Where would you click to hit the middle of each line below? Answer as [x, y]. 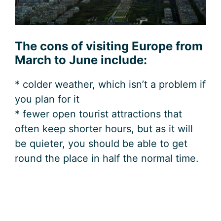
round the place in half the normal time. [107, 159]
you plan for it [47, 99]
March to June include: [81, 60]
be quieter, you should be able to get [101, 144]
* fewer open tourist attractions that [98, 114]
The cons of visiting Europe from [109, 46]
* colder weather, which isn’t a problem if [110, 85]
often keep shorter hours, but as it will [104, 129]
